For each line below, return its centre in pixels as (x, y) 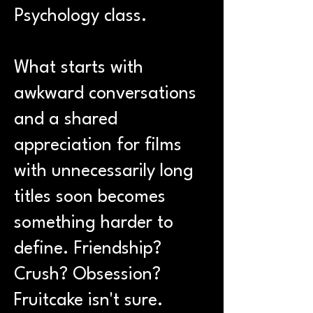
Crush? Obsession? (87, 275)
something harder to (94, 223)
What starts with (79, 68)
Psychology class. (81, 16)
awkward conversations (105, 94)
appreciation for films (98, 146)
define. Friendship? (88, 249)
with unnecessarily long (104, 172)
